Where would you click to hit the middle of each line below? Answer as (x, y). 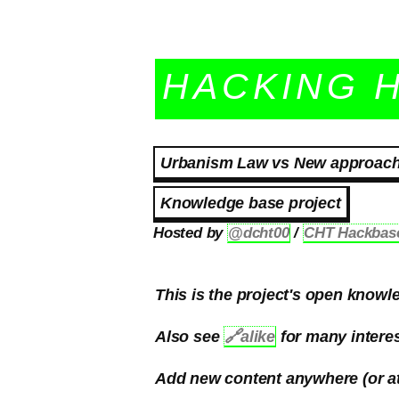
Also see (190, 336)
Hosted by (190, 233)
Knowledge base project (251, 203)
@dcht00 (259, 233)
